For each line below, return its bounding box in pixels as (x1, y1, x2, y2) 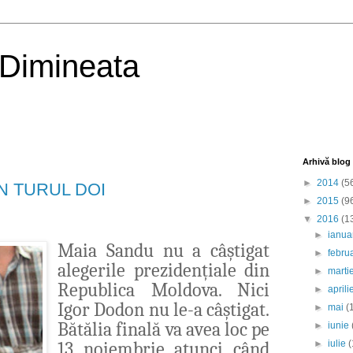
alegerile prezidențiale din (58, 258, 269, 281)
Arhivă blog (303, 157, 351, 166)
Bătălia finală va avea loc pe (58, 318, 269, 340)
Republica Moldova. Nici (58, 278, 269, 301)
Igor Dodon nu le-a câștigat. (58, 298, 269, 321)
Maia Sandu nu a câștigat (58, 239, 269, 262)
